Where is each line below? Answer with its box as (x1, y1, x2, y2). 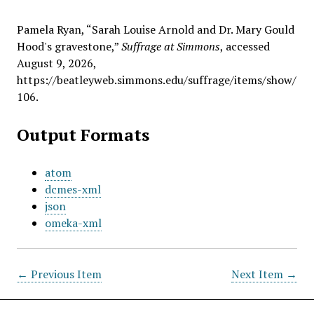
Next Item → (231, 266, 298, 282)
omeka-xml (44, 215, 102, 231)
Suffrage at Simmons (121, 39, 220, 55)
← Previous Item (16, 266, 102, 282)
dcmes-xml (44, 182, 101, 198)
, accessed (219, 39, 270, 55)
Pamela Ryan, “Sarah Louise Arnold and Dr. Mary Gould (16, 22, 294, 38)
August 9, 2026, (16, 55, 96, 71)
